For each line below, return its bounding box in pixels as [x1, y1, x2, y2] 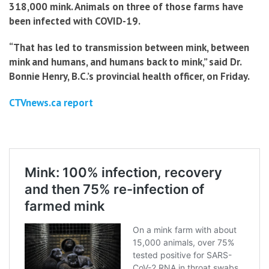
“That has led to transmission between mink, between [9, 40, 249, 54]
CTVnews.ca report [9, 95, 93, 109]
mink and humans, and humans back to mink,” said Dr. [9, 55, 241, 68]
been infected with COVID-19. [9, 14, 141, 28]
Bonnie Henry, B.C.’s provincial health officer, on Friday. [9, 69, 250, 83]
